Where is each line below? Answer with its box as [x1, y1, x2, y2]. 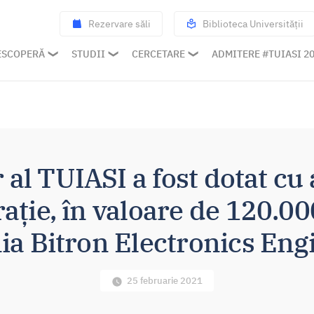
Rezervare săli [88, 17, 151, 30]
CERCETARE [132, 48, 185, 60]
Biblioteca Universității [203, 17, 303, 30]
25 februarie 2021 [127, 275, 203, 287]
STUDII [71, 48, 105, 60]
